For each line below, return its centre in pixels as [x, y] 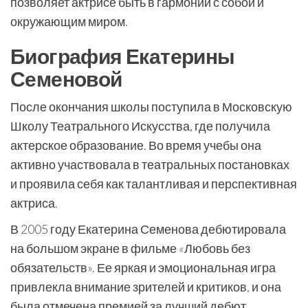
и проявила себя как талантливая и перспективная [154, 184]
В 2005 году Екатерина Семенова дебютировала [148, 229]
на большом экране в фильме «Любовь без [130, 248]
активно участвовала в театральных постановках [150, 164]
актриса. [34, 203]
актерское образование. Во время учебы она [136, 145]
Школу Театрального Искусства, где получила [140, 126]
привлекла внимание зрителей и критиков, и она [146, 287]
